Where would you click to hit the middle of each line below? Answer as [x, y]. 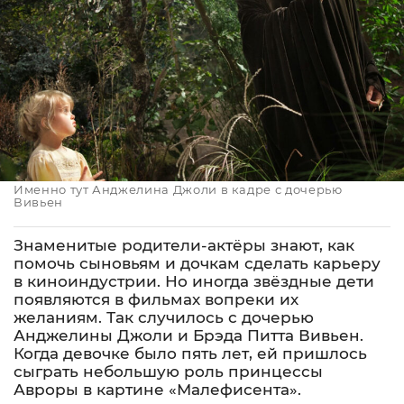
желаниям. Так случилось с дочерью [164, 317]
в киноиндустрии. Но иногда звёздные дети [194, 281]
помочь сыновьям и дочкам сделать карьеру [197, 263]
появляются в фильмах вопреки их [156, 299]
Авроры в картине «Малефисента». [157, 390]
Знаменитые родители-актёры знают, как [184, 245]
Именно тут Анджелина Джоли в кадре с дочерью [178, 189]
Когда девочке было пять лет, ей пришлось [190, 353]
